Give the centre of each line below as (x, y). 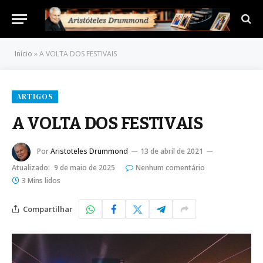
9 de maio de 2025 (85, 168)
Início (23, 54)
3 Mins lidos (41, 181)
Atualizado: (31, 168)
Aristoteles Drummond (89, 151)
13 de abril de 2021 (172, 151)
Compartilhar (48, 209)
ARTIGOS (35, 97)
